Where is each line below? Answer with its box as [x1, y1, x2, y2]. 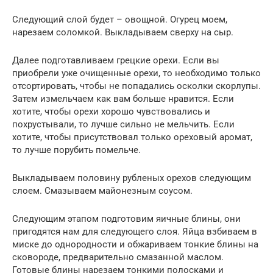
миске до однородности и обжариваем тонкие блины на [12, 238, 258, 250]
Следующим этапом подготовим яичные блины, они [12, 213, 241, 224]
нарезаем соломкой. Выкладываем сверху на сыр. [12, 26, 233, 38]
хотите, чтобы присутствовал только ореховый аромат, [12, 131, 252, 143]
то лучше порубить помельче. [12, 144, 141, 155]
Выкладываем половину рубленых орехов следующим [12, 172, 251, 183]
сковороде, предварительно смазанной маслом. [12, 251, 224, 263]
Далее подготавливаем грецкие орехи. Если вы [12, 54, 219, 66]
